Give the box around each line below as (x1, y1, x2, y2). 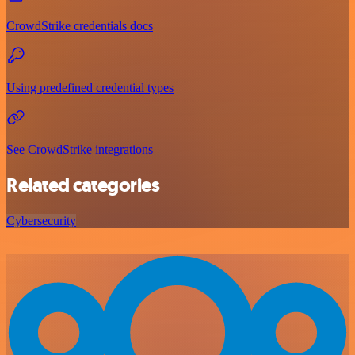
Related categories (6, 172, 160, 198)
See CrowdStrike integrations (6, 142, 153, 156)
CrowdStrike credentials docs (6, 18, 153, 32)
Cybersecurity (6, 213, 76, 227)
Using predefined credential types (6, 80, 174, 94)
